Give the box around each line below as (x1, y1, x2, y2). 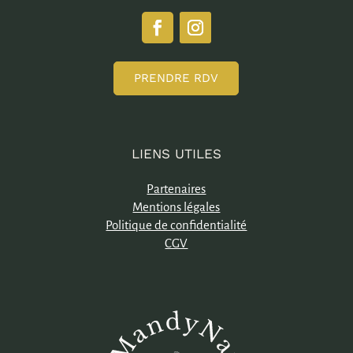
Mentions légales (132, 200, 221, 214)
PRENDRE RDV (134, 71, 219, 86)
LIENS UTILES (131, 146, 221, 162)
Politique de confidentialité (106, 218, 247, 232)
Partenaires (147, 182, 206, 196)
